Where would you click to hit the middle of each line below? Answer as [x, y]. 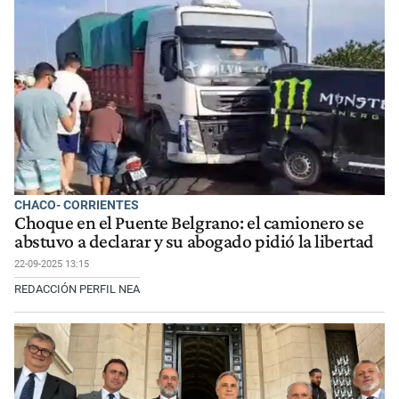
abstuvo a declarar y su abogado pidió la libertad [194, 241]
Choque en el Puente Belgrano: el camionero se [189, 222]
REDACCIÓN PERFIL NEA [77, 289]
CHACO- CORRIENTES [77, 204]
